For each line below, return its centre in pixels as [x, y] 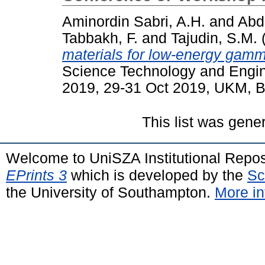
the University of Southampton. [110, 192]
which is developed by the [157, 175]
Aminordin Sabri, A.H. [134, 21]
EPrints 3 [36, 175]
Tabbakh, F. [100, 38]
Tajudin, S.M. [214, 38]
